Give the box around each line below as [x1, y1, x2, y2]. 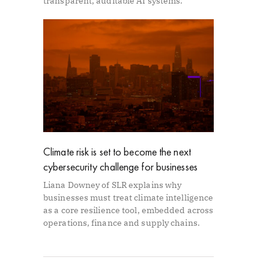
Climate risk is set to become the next [43, 144, 191, 159]
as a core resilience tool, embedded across [43, 204, 214, 216]
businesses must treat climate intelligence [43, 192, 214, 203]
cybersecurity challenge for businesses [43, 159, 198, 174]
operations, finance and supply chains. [43, 217, 200, 228]
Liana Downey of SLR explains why [43, 179, 182, 190]
